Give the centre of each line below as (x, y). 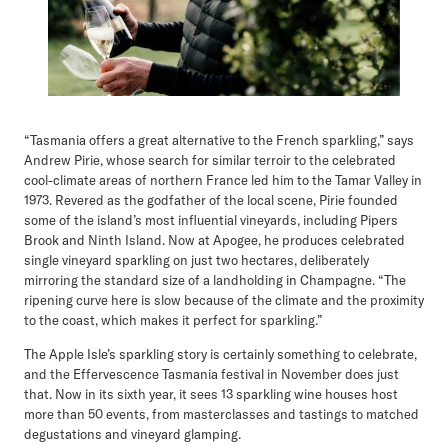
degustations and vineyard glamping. (132, 433)
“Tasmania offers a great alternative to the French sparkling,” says (219, 139)
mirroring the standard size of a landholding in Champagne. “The (215, 279)
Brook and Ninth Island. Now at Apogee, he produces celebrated (214, 239)
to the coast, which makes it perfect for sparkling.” (173, 319)
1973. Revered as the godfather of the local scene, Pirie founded (211, 199)
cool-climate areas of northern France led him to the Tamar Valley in (223, 179)
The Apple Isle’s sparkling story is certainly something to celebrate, (220, 353)
